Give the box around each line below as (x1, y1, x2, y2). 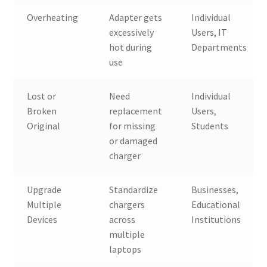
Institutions (191, 213, 241, 226)
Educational (191, 198, 241, 211)
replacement (109, 105, 163, 117)
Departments (191, 41, 247, 54)
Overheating (27, 11, 79, 24)
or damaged (109, 135, 158, 147)
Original (27, 120, 61, 132)
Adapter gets (109, 11, 163, 24)
